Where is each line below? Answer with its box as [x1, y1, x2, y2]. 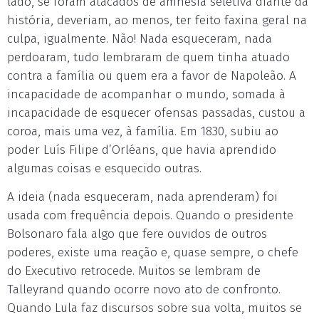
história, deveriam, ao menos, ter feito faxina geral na [7, 13, 307, 28]
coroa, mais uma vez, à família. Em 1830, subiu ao [7, 124, 278, 139]
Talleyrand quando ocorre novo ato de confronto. [7, 282, 281, 297]
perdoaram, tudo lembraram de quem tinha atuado [7, 50, 290, 65]
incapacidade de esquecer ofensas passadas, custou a [7, 105, 305, 120]
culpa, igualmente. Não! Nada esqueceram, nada [7, 31, 272, 46]
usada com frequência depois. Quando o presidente [7, 208, 293, 223]
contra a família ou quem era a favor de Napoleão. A [7, 68, 296, 83]
